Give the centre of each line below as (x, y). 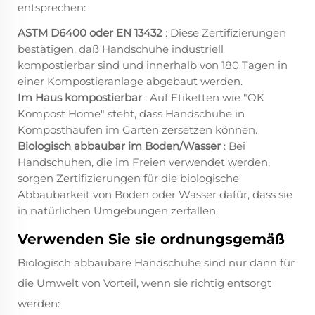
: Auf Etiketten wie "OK (205, 98)
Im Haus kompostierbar (81, 98)
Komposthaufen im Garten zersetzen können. (137, 130)
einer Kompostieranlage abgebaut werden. (130, 82)
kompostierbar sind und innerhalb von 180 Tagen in (153, 65)
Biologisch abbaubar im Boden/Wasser (121, 146)
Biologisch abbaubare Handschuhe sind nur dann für (156, 263)
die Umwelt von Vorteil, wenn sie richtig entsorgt (144, 283)
